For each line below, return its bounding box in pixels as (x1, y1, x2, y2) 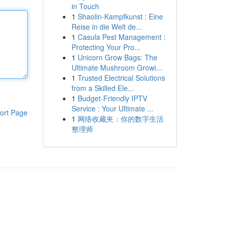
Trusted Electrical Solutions (77, 73, 165, 83)
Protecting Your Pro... (71, 42, 141, 52)
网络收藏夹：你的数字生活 (77, 113, 164, 124)
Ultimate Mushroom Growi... (71, 62, 162, 73)
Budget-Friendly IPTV (77, 93, 147, 103)
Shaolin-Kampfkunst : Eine (77, 11, 163, 21)
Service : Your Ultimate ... (71, 103, 153, 113)
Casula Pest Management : (77, 32, 166, 42)
